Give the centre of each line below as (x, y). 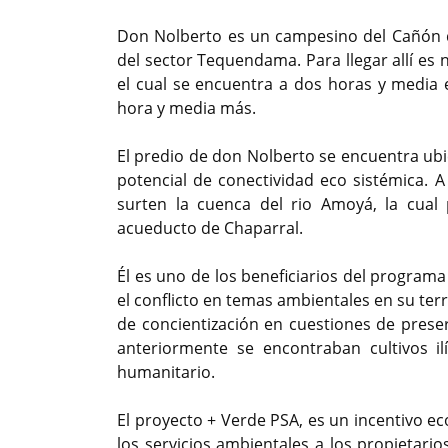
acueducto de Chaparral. (210, 228)
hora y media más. (186, 108)
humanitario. (166, 372)
